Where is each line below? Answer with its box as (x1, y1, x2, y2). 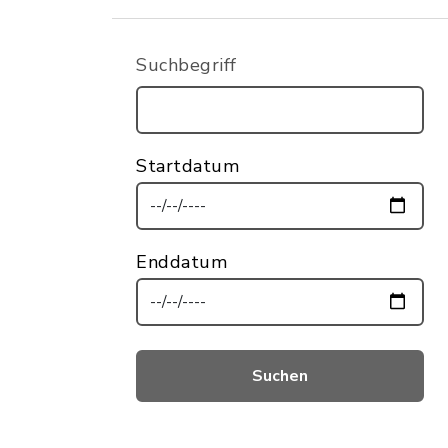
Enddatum (136, 249, 227, 274)
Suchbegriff (136, 53, 237, 77)
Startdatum (136, 153, 239, 178)
